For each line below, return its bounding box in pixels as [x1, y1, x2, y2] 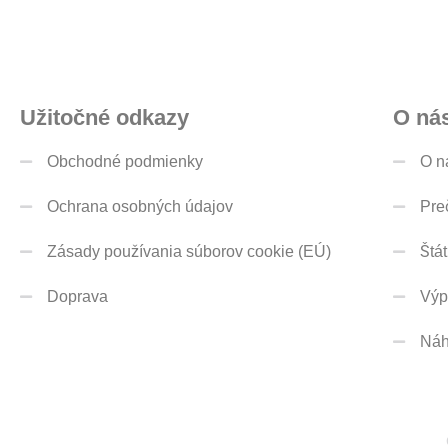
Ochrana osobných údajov [46, 198, 233, 216]
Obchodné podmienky [46, 153, 203, 171]
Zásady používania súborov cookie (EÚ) [46, 243, 331, 261]
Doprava [46, 288, 108, 306]
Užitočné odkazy [20, 105, 189, 131]
